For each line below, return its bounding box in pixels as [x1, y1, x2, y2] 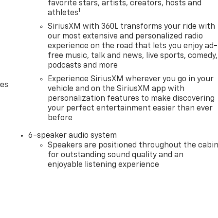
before [48, 114, 73, 123]
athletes [48, 9, 79, 18]
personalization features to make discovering [48, 95, 215, 103]
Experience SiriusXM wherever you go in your [48, 75, 214, 84]
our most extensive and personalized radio [48, 33, 203, 41]
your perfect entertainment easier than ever [48, 105, 213, 113]
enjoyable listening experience [48, 161, 160, 169]
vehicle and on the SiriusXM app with [48, 85, 185, 93]
